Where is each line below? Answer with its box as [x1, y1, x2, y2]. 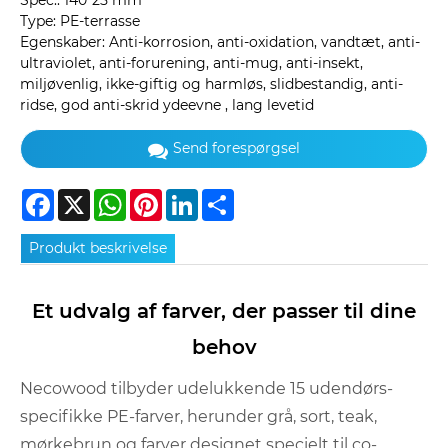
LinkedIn [198, 187, 257, 206]
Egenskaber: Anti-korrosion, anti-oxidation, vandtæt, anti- [20, 33, 420, 52]
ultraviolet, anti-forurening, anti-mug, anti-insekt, [20, 54, 363, 73]
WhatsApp [126, 187, 200, 206]
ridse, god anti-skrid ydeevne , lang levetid [20, 96, 314, 115]
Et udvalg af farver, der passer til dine [32, 299, 416, 324]
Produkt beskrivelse [29, 238, 168, 257]
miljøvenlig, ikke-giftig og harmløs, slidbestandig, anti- [20, 75, 403, 94]
